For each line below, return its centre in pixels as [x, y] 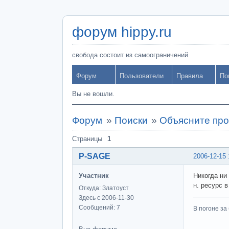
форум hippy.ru [122, 32]
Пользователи [142, 76]
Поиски [131, 120]
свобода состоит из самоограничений [130, 55]
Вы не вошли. [93, 94]
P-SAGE [95, 156]
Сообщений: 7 [99, 207]
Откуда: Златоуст [104, 188]
